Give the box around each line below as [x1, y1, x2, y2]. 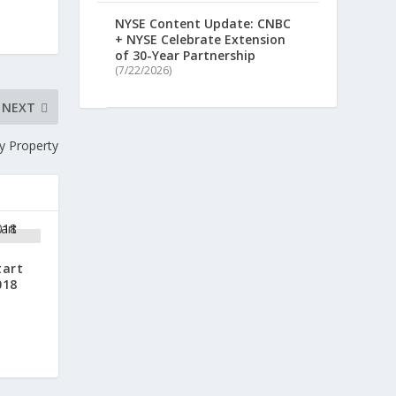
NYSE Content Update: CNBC [115, 14, 292, 32]
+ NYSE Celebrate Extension [115, 30, 286, 48]
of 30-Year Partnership [115, 46, 256, 64]
